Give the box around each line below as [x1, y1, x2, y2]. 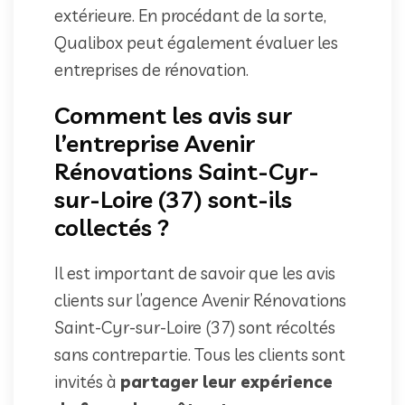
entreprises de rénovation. [54, 58, 249, 80]
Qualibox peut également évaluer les [54, 31, 338, 53]
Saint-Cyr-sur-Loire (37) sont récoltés [54, 316, 335, 338]
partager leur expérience [120, 370, 333, 392]
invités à [54, 370, 120, 392]
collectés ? [54, 212, 170, 242]
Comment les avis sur [54, 99, 292, 130]
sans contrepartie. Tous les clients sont [54, 343, 345, 365]
